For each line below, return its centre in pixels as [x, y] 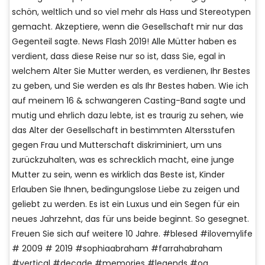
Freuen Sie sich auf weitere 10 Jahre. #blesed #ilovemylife [132, 234]
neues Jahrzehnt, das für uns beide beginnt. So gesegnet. [130, 219]
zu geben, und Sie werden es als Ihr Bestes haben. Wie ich [130, 86]
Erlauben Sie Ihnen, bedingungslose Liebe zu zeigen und [126, 190]
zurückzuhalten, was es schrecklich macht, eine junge [123, 160]
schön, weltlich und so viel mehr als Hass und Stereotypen [131, 12]
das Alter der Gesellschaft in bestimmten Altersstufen [123, 130]
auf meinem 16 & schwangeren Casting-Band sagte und [129, 101]
